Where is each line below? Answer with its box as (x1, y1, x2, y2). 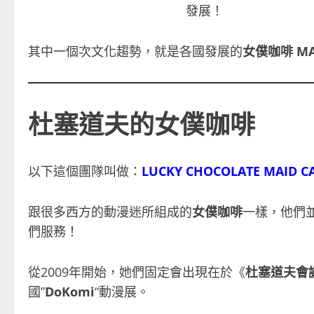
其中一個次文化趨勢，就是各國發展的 (28, 42, 243, 60)
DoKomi (45, 282, 95, 300)
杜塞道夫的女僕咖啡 (28, 103, 255, 141)
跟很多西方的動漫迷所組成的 (28, 203, 192, 220)
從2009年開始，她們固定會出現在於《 (28, 263, 245, 280)
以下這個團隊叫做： (28, 162, 142, 179)
